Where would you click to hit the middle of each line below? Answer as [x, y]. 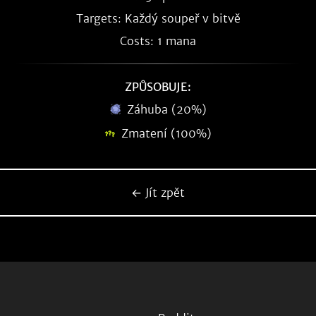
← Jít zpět [158, 193]
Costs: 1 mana [158, 41]
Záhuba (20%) [166, 109]
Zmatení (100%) [166, 133]
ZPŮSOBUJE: [158, 87]
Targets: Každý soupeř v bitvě [158, 18]
